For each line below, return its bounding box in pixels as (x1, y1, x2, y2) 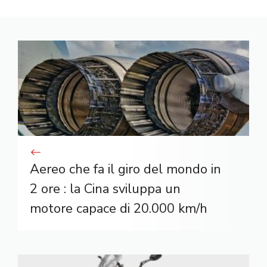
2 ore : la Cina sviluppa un (30, 179, 181, 198)
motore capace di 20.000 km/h (30, 199, 207, 218)
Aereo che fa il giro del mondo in (30, 160, 221, 178)
